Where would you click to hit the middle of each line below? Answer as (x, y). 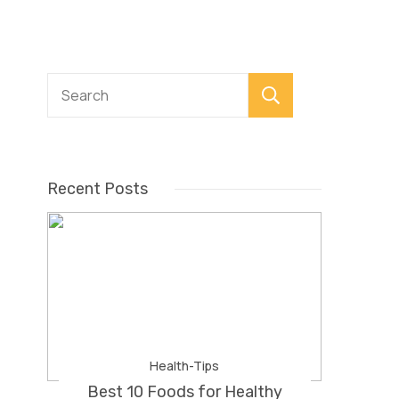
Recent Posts (98, 189)
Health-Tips (185, 366)
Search (350, 96)
